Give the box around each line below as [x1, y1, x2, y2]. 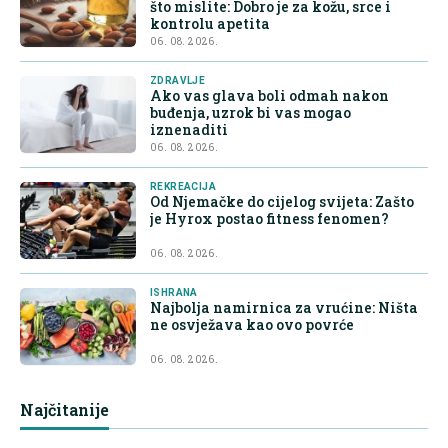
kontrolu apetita [150, 14, 270, 34]
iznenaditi [150, 120, 228, 140]
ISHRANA [150, 287, 198, 299]
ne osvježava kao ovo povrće [150, 315, 354, 335]
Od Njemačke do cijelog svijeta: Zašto [150, 192, 414, 212]
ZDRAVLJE [150, 75, 206, 87]
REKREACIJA [150, 181, 216, 193]
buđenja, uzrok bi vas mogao [150, 103, 351, 123]
